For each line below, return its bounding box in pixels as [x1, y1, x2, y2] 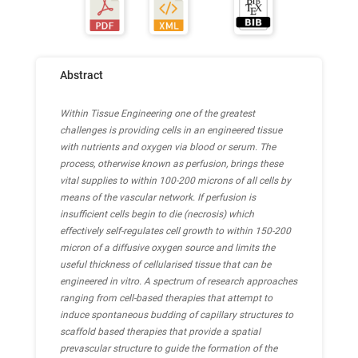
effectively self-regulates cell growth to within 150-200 [60, 225, 291, 237]
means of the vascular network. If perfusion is [60, 192, 256, 203]
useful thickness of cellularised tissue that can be [60, 259, 271, 270]
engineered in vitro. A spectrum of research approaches [60, 276, 297, 287]
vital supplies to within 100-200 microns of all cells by [60, 175, 291, 186]
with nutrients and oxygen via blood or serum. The [60, 141, 276, 153]
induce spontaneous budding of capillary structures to [60, 309, 293, 320]
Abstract [60, 69, 103, 82]
